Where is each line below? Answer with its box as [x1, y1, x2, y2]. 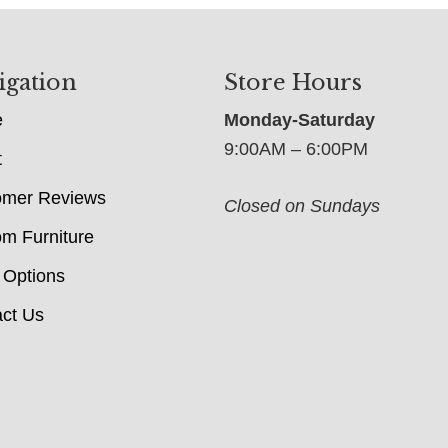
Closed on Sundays [224, 196, 380, 217]
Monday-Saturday [224, 110, 375, 131]
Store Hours [224, 69, 362, 97]
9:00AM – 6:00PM [224, 139, 368, 160]
